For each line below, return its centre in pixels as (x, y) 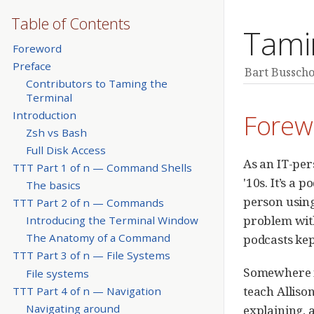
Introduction (44, 115)
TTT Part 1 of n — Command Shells (102, 168)
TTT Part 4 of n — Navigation (87, 291)
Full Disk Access (66, 150)
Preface (32, 66)
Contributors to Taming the (96, 83)
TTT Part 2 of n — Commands (88, 203)
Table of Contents (71, 23)
